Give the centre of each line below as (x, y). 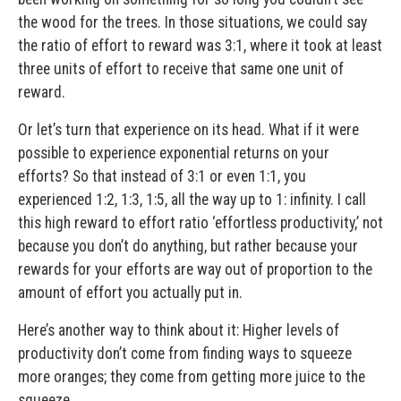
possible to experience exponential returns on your (174, 153)
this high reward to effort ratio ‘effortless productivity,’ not (200, 222)
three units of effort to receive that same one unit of (181, 68)
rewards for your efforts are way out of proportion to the (195, 269)
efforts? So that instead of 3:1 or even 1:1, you (162, 176)
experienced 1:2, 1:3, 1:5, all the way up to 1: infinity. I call (192, 199)
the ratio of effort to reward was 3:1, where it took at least (200, 45)
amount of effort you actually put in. (130, 292)
